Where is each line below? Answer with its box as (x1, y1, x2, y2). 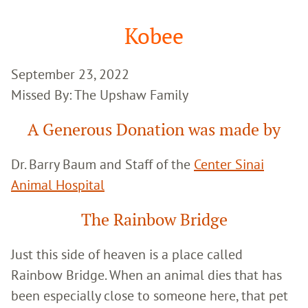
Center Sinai (194, 155, 264, 173)
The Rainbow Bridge (80, 208, 228, 230)
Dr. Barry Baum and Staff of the (11, 155, 194, 173)
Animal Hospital (11, 175, 104, 193)
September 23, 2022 (11, 65, 129, 82)
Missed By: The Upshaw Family (11, 85, 188, 103)
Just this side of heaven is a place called (11, 245, 243, 263)
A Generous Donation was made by (27, 118, 280, 140)
